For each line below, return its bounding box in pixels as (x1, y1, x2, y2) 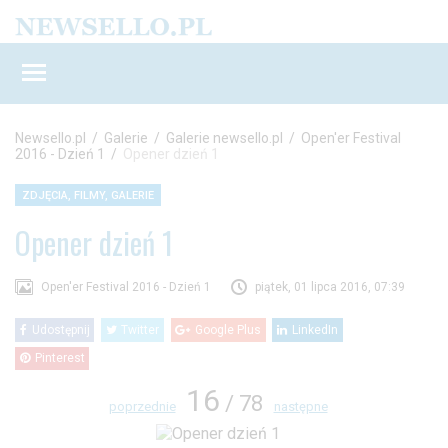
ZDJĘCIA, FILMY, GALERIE (22, 189, 154, 202)
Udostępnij (31, 322, 90, 337)
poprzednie (108, 399, 176, 415)
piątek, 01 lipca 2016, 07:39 (255, 280, 405, 294)
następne (273, 399, 328, 415)
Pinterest (34, 351, 85, 366)
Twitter (121, 322, 160, 337)
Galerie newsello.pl (166, 130, 283, 146)
